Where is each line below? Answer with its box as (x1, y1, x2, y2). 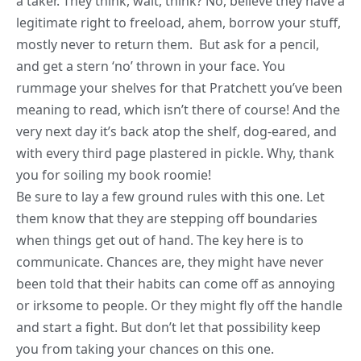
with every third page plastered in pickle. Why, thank (16, 144, 334, 163)
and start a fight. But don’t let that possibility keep (16, 318, 321, 337)
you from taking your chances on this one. (16, 340, 274, 359)
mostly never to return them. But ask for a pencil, (16, 35, 319, 54)
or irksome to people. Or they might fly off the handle (16, 297, 342, 315)
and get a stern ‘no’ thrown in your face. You (16, 57, 285, 76)
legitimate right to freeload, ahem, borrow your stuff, (16, 14, 341, 32)
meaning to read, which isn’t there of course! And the (16, 101, 340, 119)
